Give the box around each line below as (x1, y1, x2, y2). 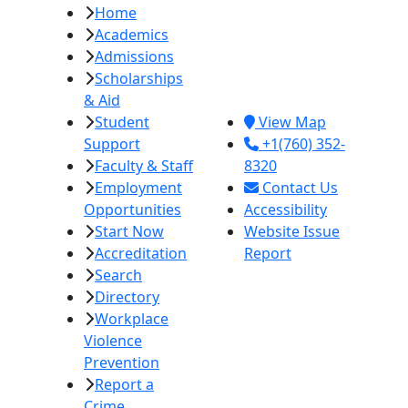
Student (95, 112, 149, 133)
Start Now (95, 221, 164, 242)
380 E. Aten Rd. (244, 46, 345, 67)
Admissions (95, 46, 174, 67)
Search (95, 265, 142, 286)
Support (84, 134, 140, 155)
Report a (95, 374, 154, 395)
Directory (95, 287, 159, 308)
